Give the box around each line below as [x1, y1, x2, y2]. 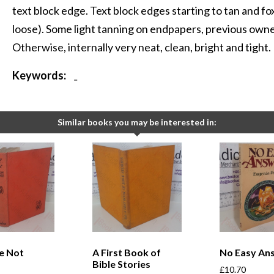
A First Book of [92, 246, 161, 258]
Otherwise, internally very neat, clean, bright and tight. [12, 40, 272, 54]
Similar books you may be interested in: [57, 117, 217, 128]
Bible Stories [92, 257, 151, 270]
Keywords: [12, 68, 67, 83]
